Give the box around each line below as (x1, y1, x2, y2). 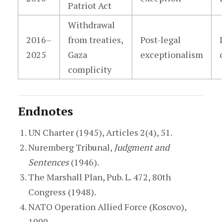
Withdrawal (67, 19, 115, 31)
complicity (67, 63, 111, 75)
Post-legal (140, 34, 181, 46)
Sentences (28, 156, 69, 168)
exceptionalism (140, 49, 203, 60)
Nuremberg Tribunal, (28, 141, 114, 153)
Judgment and (113, 141, 169, 153)
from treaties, (67, 34, 123, 46)
